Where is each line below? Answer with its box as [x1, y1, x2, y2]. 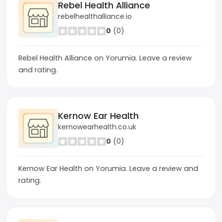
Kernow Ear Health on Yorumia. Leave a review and [18, 164, 198, 173]
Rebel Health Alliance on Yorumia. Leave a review [18, 53, 192, 63]
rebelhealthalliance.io [58, 11, 132, 21]
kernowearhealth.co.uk [58, 121, 136, 132]
